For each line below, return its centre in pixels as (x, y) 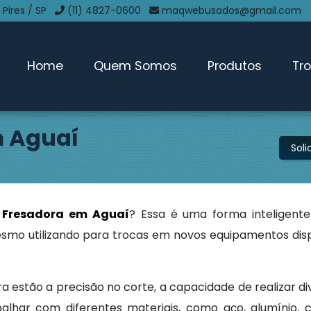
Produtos (234, 66)
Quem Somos (135, 66)
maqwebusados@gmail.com (232, 10)
